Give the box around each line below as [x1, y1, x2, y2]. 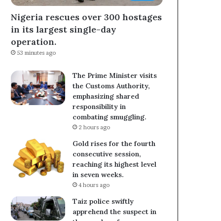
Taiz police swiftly [73, 197, 134, 206]
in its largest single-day [11, 24, 117, 36]
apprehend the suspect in [73, 207, 157, 217]
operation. [11, 36, 57, 48]
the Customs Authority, [73, 81, 150, 91]
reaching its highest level [73, 160, 157, 169]
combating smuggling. [73, 112, 147, 122]
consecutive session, [73, 149, 142, 159]
